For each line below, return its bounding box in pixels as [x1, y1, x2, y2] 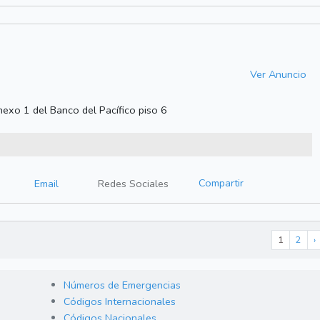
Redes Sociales [98, 176, 169, 191]
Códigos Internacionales [64, 294, 176, 309]
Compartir [199, 176, 244, 191]
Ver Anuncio [249, 66, 306, 81]
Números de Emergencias [64, 278, 181, 293]
